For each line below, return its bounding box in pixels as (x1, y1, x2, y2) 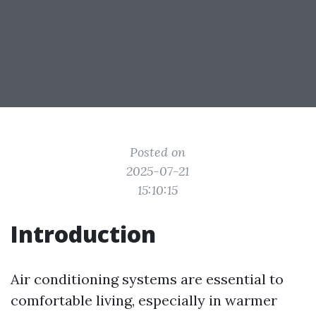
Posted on (130, 144, 186, 160)
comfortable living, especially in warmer (11, 291, 277, 309)
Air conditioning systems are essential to (11, 270, 284, 288)
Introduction (11, 219, 156, 249)
